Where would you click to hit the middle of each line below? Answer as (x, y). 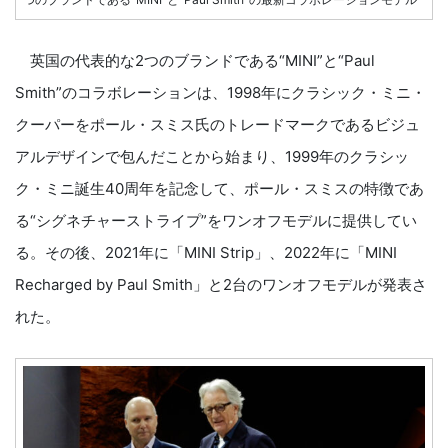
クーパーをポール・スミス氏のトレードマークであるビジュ (217, 125)
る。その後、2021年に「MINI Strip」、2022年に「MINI (206, 253)
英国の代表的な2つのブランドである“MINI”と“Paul (195, 61)
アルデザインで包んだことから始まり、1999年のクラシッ (212, 157)
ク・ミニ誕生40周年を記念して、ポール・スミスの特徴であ (219, 189)
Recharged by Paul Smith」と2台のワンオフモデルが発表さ (221, 285)
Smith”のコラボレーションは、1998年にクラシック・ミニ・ (220, 93)
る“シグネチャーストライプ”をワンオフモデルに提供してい (216, 221)
